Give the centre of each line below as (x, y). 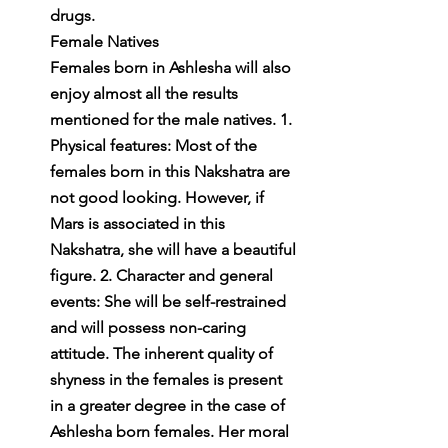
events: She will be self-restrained (170, 301)
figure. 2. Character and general (163, 275)
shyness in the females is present (168, 379)
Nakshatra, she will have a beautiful (175, 249)
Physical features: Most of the (155, 145)
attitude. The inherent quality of (163, 353)
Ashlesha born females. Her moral (171, 431)
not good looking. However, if (159, 197)
